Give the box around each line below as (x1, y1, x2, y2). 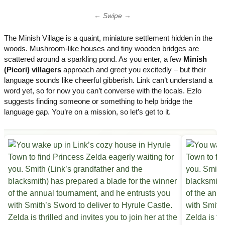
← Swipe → (94, 12, 131, 20)
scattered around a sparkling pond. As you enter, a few (4, 54, 183, 63)
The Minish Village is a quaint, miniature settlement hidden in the (4, 33, 212, 42)
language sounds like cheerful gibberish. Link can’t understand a (4, 75, 212, 84)
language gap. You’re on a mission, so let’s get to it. (4, 107, 171, 116)
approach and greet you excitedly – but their (61, 65, 206, 74)
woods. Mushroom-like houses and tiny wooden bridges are (4, 44, 199, 53)
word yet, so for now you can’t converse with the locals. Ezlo (4, 86, 201, 95)
